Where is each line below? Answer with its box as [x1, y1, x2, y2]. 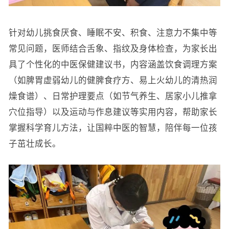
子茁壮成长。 [8, 139, 61, 148]
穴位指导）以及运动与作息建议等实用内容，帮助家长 [8, 107, 217, 117]
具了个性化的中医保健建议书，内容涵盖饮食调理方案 [8, 60, 217, 69]
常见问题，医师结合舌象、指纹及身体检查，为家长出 [8, 44, 217, 53]
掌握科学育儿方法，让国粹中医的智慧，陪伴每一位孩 [8, 123, 217, 132]
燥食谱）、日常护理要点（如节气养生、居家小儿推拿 [8, 91, 217, 101]
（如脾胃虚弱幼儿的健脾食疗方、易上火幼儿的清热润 [8, 76, 217, 85]
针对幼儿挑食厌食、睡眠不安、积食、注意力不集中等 [8, 28, 217, 37]
